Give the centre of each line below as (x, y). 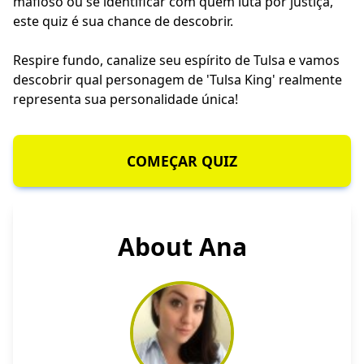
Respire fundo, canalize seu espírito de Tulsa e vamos (176, 61)
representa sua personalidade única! (126, 100)
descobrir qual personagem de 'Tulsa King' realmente (178, 80)
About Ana (182, 247)
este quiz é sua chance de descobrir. (123, 22)
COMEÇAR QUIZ (182, 161)
